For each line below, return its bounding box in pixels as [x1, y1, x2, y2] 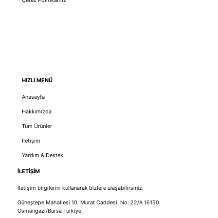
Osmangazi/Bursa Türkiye [17, 207, 81, 215]
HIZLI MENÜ [21, 76, 53, 84]
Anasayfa [21, 93, 45, 100]
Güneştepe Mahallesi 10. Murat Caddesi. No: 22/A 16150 [17, 199, 159, 206]
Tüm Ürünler [21, 122, 52, 129]
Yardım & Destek [21, 151, 63, 159]
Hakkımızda [21, 108, 52, 115]
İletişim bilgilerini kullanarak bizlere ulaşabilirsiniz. [17, 184, 144, 192]
